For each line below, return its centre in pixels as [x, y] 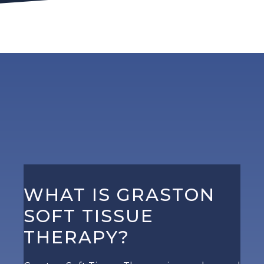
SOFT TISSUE [89, 216]
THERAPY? [77, 237]
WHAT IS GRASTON [119, 195]
